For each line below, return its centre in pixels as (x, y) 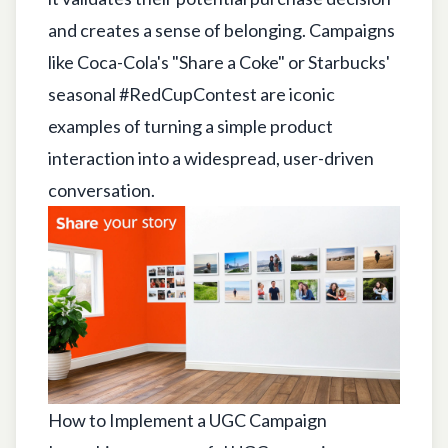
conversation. (101, 189)
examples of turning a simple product (190, 125)
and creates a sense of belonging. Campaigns (221, 29)
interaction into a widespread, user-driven (211, 157)
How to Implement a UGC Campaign (187, 419)
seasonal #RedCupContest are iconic (191, 93)
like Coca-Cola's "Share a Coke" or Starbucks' (219, 61)
